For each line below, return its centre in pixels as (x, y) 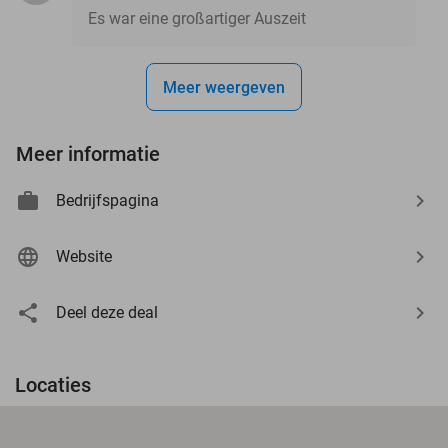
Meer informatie (88, 153)
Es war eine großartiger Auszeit (197, 18)
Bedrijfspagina (107, 200)
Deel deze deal (107, 312)
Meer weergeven (224, 87)
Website (84, 256)
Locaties (53, 384)
